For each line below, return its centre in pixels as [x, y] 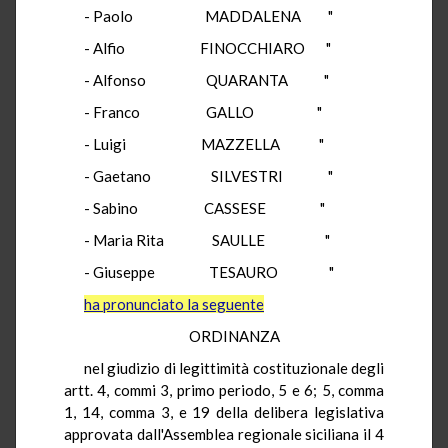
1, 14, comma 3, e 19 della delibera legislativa [224, 411]
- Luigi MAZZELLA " [204, 143]
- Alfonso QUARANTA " [206, 79]
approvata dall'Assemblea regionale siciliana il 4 [224, 433]
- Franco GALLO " [203, 111]
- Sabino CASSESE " [204, 207]
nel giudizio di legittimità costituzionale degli [234, 367]
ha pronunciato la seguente [174, 303]
